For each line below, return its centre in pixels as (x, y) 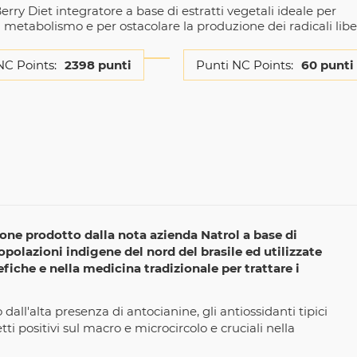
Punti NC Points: (244, 65)
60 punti (327, 65)
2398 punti (98, 65)
